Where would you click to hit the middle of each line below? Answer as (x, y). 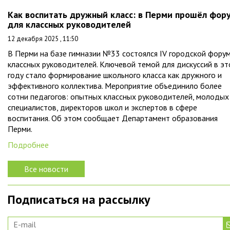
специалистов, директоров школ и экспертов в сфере (102, 107)
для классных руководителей (69, 24)
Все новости (46, 169)
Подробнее (28, 145)
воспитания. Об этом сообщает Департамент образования (113, 118)
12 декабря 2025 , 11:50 (43, 39)
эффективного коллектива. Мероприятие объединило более (115, 86)
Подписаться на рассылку (79, 199)
